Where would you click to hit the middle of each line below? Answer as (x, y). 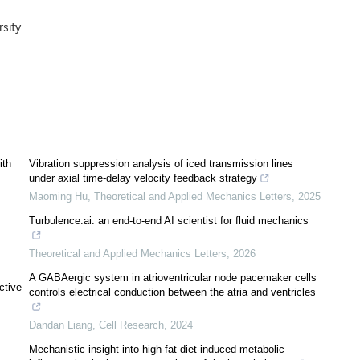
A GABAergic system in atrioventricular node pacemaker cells (173, 278)
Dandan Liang (61, 325)
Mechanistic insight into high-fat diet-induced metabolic (157, 349)
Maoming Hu (58, 196)
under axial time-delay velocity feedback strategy (143, 178)
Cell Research (131, 325)
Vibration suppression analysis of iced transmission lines (161, 164)
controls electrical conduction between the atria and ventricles (172, 292)
